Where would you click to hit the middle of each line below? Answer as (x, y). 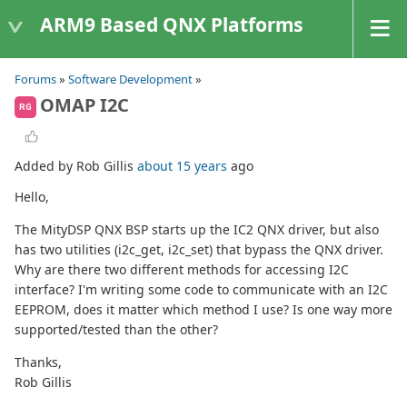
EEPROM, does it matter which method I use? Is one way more (203, 310)
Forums (35, 79)
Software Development (130, 79)
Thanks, (38, 362)
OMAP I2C (84, 105)
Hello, (32, 197)
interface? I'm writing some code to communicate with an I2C (201, 290)
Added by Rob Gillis (76, 166)
